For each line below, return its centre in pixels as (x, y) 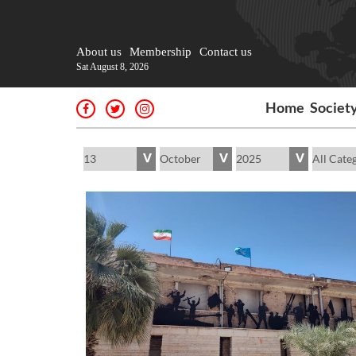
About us (99, 52)
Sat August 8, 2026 (112, 67)
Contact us (226, 52)
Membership (161, 52)
